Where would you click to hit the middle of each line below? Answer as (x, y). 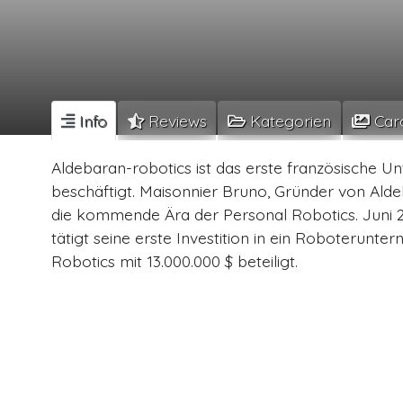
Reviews (175, 120)
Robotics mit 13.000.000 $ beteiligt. (175, 260)
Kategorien (288, 120)
